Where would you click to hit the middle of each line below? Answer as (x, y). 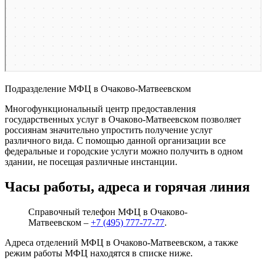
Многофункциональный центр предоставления (100, 108)
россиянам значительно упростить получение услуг (109, 130)
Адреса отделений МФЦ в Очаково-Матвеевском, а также (121, 242)
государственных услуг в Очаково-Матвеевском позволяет (123, 119)
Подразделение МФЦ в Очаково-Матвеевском (98, 88)
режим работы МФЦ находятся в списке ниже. (99, 253)
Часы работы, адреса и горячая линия (127, 187)
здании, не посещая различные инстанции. (91, 161)
